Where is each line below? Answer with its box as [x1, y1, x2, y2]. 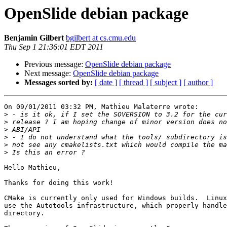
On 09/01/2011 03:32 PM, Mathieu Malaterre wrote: [4, 103, 199, 111]
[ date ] [95, 78, 117, 87]
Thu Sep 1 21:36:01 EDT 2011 [4, 43, 103, 52]
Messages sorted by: [24, 78, 93, 87]
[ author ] [183, 78, 213, 87]
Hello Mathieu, [4, 164, 61, 172]
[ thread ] [119, 78, 148, 87]
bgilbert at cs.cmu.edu [66, 33, 136, 43]
